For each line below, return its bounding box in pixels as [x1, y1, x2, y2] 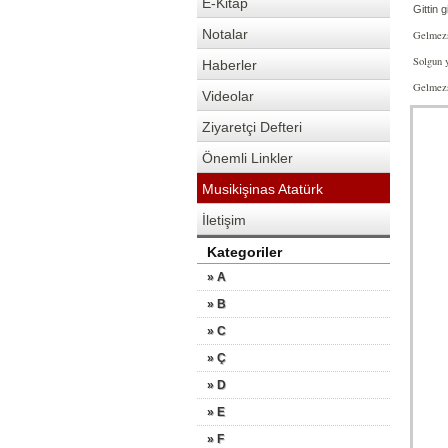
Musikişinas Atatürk [202, 181, 323, 197]
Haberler [202, 57, 257, 73]
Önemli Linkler [202, 150, 293, 166]
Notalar [202, 26, 248, 42]
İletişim [202, 212, 246, 228]
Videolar [202, 88, 254, 104]
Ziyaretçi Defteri [202, 119, 302, 135]
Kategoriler [207, 244, 282, 260]
